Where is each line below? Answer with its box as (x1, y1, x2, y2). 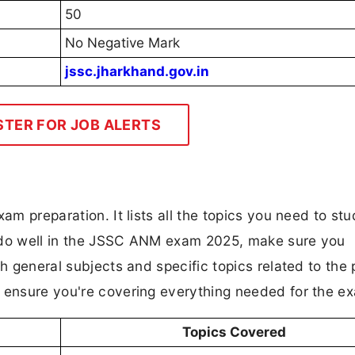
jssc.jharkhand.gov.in (65, 63, 209, 80)
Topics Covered (181, 324, 286, 341)
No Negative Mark (65, 35, 180, 52)
